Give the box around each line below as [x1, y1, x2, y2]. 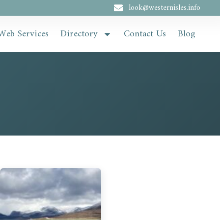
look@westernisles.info [128, 1, 200, 15]
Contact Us [123, 26, 166, 42]
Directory [60, 26, 98, 42]
